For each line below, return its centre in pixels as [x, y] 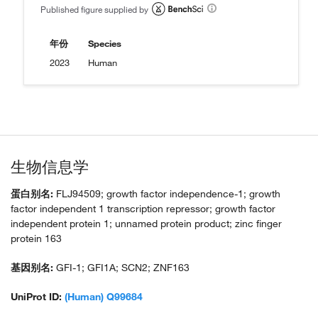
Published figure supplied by [94, 10]
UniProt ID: [36, 297]
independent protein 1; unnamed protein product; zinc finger [146, 224]
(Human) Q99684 [104, 297]
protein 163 [36, 239]
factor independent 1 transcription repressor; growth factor [143, 209]
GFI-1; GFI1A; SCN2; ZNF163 [121, 268]
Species [105, 44]
